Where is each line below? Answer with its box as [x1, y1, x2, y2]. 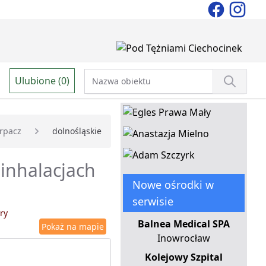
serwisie [132, 194, 173, 209]
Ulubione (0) [15, 74, 69, 87]
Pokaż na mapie [41, 221, 104, 233]
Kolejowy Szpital [144, 251, 223, 264]
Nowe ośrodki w [132, 178, 214, 192]
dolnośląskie [52, 125, 102, 137]
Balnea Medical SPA [137, 217, 230, 231]
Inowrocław [157, 232, 210, 245]
